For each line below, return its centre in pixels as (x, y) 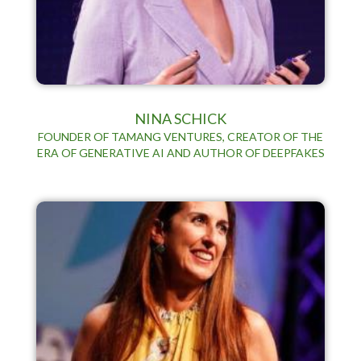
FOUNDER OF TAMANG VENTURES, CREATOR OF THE (180, 136)
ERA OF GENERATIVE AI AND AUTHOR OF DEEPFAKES (180, 152)
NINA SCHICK (180, 118)
